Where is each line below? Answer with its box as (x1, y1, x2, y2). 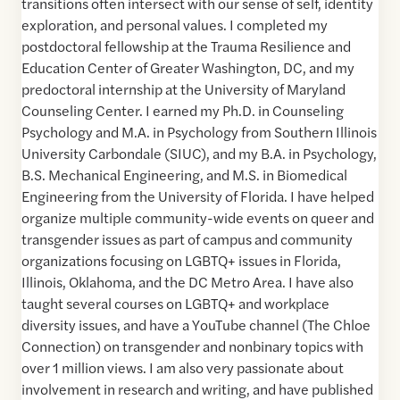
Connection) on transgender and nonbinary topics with (21, 336, 363, 357)
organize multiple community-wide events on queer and (21, 207, 374, 229)
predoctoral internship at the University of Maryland (21, 79, 346, 100)
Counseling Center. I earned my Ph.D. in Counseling (21, 100, 344, 121)
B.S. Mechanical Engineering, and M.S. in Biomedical (21, 164, 347, 186)
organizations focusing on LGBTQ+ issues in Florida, (21, 250, 341, 271)
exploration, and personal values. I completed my (21, 14, 328, 36)
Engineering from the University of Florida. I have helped (21, 186, 374, 207)
